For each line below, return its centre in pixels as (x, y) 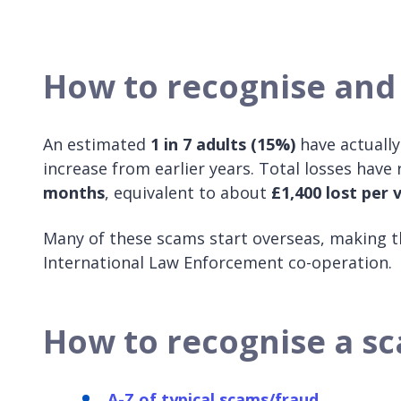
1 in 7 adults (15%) (223, 144)
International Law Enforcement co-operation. (218, 262)
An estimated (97, 144)
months (74, 192)
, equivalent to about (188, 192)
